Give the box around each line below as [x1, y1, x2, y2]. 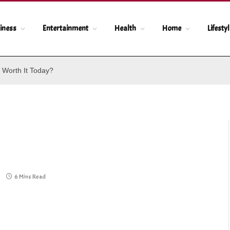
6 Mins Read [14, 172, 46, 181]
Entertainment [43, 24, 88, 33]
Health [114, 24, 136, 33]
